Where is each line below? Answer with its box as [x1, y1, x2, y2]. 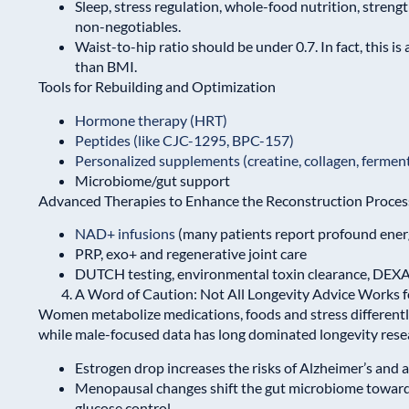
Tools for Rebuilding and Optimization [38, 78, 276, 96]
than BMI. [75, 58, 137, 76]
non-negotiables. [75, 17, 181, 36]
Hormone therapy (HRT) [75, 110, 227, 129]
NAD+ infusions [75, 225, 175, 243]
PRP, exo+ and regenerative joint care [75, 245, 307, 263]
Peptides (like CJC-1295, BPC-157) [75, 131, 294, 149]
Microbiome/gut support [75, 171, 230, 189]
